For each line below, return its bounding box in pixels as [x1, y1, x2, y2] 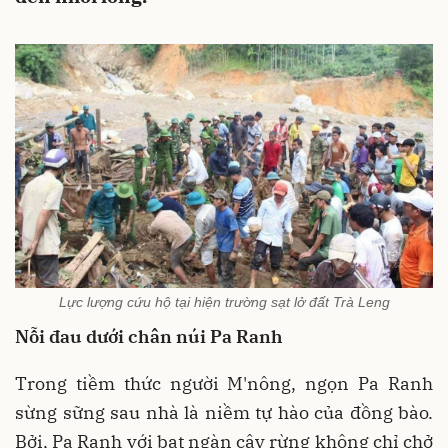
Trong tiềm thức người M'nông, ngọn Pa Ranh [15, 371, 433, 395]
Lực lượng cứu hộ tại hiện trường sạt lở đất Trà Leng [58, 293, 390, 310]
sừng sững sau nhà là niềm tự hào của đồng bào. [15, 400, 433, 424]
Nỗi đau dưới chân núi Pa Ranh [15, 324, 283, 348]
